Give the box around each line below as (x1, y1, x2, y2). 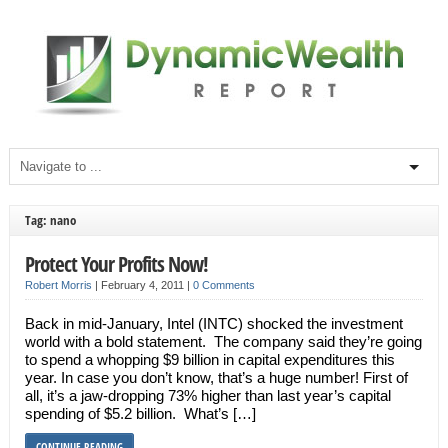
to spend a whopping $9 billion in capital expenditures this (24, 351, 395, 368)
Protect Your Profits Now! (24, 249, 208, 278)
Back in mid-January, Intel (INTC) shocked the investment (24, 315, 403, 332)
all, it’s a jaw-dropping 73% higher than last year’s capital (24, 387, 391, 404)
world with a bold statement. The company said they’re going (24, 333, 422, 350)
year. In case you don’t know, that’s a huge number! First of (24, 369, 408, 386)
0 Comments (192, 279, 255, 291)
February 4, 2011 (100, 279, 187, 291)
